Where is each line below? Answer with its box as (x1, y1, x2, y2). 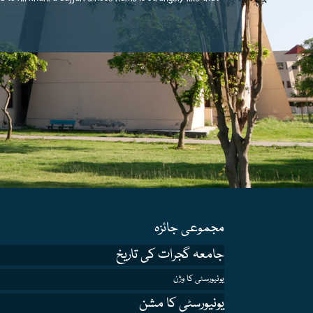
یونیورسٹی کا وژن (173, 272, 224, 286)
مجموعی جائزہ (154, 218, 224, 239)
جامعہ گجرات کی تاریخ (116, 245, 224, 265)
